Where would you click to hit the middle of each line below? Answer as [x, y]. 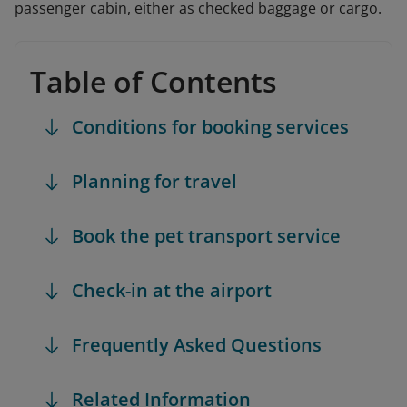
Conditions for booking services [210, 127]
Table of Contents [154, 82]
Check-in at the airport [172, 291]
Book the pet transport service [206, 236]
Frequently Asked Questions [197, 345]
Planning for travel [154, 182]
